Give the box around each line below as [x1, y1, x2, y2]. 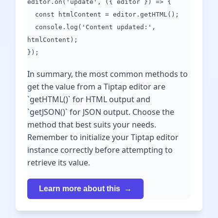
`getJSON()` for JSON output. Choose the [27, 107, 174, 117]
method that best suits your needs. [27, 119, 156, 130]
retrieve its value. [27, 157, 90, 168]
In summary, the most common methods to [27, 69, 188, 79]
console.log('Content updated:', [27, 23, 156, 31]
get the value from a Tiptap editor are [27, 81, 165, 92]
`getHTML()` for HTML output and [27, 94, 150, 105]
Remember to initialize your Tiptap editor [27, 132, 179, 143]
